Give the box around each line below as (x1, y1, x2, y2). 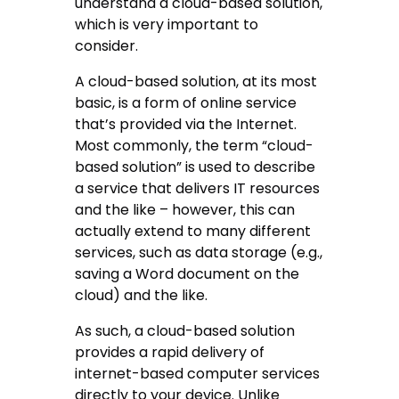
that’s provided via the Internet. (75, 114, 297, 135)
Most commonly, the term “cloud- (75, 135, 314, 157)
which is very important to (75, 14, 259, 36)
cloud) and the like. (75, 285, 208, 306)
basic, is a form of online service (75, 93, 297, 114)
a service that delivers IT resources (75, 178, 321, 199)
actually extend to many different (75, 221, 312, 242)
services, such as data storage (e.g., (75, 242, 323, 264)
